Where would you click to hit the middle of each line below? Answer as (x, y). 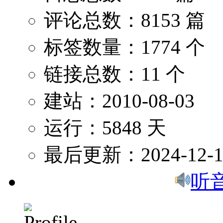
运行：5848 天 (105, 128)
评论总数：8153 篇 (124, 20)
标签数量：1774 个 (124, 47)
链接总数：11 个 (114, 74)
